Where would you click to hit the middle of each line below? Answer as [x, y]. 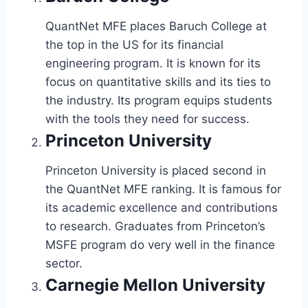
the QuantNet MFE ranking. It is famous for [163, 189]
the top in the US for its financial [134, 44]
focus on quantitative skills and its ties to [158, 81]
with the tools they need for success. [147, 119]
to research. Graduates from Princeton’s [155, 226]
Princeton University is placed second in [156, 170]
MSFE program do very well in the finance [160, 244]
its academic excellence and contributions [162, 207]
